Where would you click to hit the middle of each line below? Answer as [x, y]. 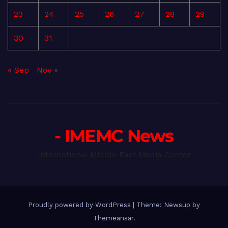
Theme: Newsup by [168, 205]
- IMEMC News [114, 136]
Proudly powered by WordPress [80, 205]
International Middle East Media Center [114, 154]
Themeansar [113, 218]
